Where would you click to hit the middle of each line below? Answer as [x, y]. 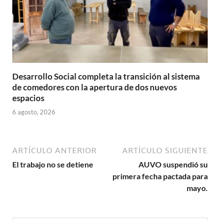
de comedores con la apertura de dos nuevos [95, 87]
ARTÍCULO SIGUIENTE [165, 151]
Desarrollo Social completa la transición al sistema [106, 76]
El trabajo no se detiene [53, 165]
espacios [28, 98]
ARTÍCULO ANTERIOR [55, 151]
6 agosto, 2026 [34, 112]
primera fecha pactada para [160, 176]
